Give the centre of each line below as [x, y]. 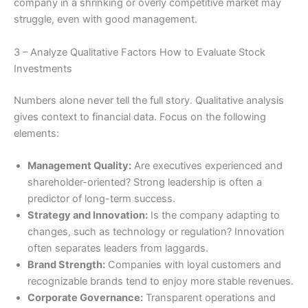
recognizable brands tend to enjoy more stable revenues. [161, 281]
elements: [36, 133]
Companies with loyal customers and [193, 264]
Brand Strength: [66, 264]
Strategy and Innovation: [88, 215]
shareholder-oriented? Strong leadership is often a [145, 182]
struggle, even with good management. [106, 20]
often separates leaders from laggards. [118, 248]
